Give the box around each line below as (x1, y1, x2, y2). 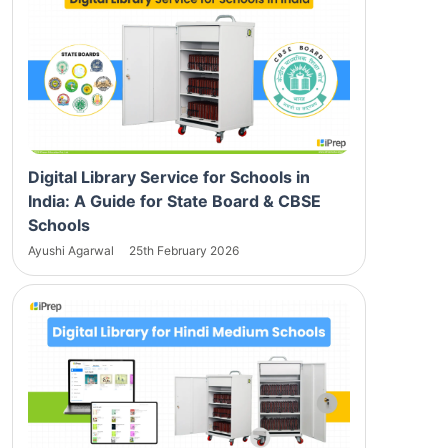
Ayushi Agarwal (28, 242, 117, 258)
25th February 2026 (129, 242, 239, 258)
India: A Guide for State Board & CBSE (28, 190, 321, 211)
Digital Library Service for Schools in (28, 166, 310, 187)
